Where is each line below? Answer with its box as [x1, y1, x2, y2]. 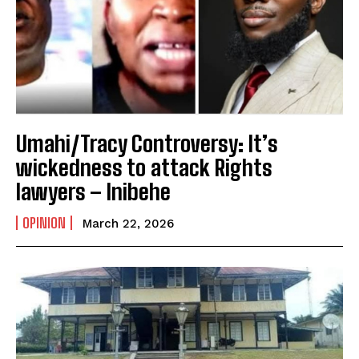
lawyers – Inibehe [16, 178, 175, 206]
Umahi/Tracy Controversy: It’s [16, 130, 278, 158]
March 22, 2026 [83, 216, 174, 232]
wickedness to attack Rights [16, 154, 272, 182]
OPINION [22, 214, 66, 232]
